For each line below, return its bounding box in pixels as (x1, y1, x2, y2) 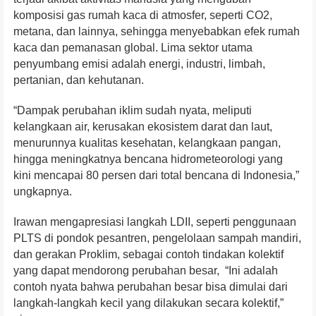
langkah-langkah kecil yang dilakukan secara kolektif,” (13, 297, 284, 310)
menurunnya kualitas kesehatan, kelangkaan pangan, (13, 137, 281, 150)
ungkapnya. (13, 186, 72, 198)
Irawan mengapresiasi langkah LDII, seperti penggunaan (13, 216, 296, 229)
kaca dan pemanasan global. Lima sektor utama (13, 42, 253, 54)
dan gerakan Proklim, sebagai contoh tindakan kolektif (13, 248, 284, 261)
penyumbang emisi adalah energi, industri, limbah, (13, 58, 265, 71)
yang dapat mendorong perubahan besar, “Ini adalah (13, 265, 278, 277)
